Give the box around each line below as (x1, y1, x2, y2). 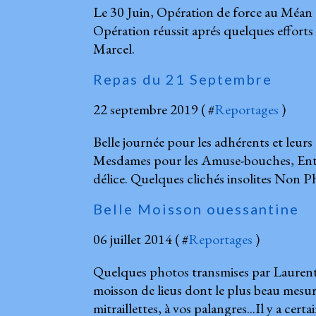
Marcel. (93, 39, 135, 58)
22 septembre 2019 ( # (93, 99, 214, 119)
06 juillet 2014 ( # (93, 229, 188, 248)
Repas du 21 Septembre (93, 70, 272, 87)
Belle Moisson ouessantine (93, 200, 299, 217)
